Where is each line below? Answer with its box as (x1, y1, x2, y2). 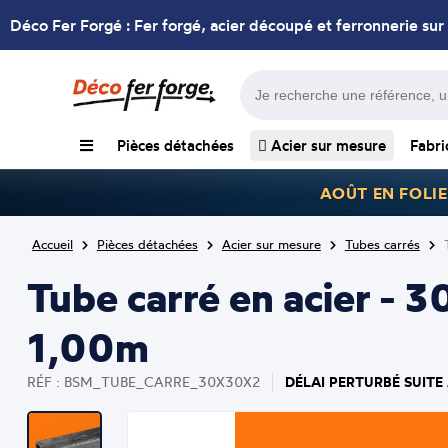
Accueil (31, 236, 73, 252)
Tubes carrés (344, 236, 420, 252)
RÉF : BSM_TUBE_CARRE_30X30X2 (26, 373, 260, 390)
